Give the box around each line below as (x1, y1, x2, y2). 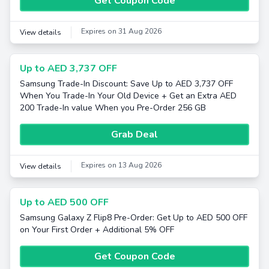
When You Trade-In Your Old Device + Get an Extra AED (20, 90, 237, 101)
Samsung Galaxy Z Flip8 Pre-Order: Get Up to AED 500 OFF (20, 212, 247, 223)
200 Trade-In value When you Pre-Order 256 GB (20, 102, 206, 113)
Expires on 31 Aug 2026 (81, 26, 162, 36)
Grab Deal (111, 128, 158, 141)
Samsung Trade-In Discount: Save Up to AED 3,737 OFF (20, 78, 233, 89)
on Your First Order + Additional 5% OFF (20, 224, 174, 235)
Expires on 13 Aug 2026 (81, 160, 162, 170)
